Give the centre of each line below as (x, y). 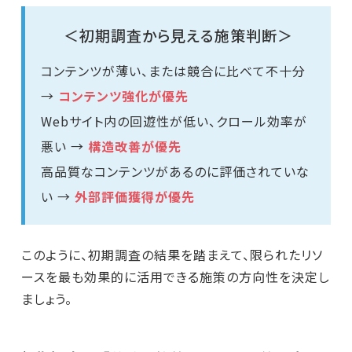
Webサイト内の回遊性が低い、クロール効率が (174, 121)
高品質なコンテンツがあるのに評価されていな (175, 172)
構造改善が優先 (134, 147)
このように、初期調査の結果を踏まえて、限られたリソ (172, 255)
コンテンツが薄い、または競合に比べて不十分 (173, 71)
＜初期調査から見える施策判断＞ (178, 35)
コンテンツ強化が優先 (123, 96)
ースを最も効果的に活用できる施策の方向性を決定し (175, 277)
